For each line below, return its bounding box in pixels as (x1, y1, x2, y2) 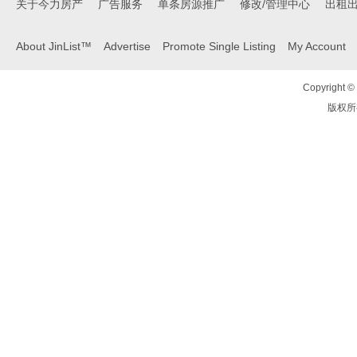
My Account (288, 40, 346, 53)
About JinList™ (16, 40, 92, 53)
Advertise (104, 40, 151, 53)
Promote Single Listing (163, 40, 276, 53)
